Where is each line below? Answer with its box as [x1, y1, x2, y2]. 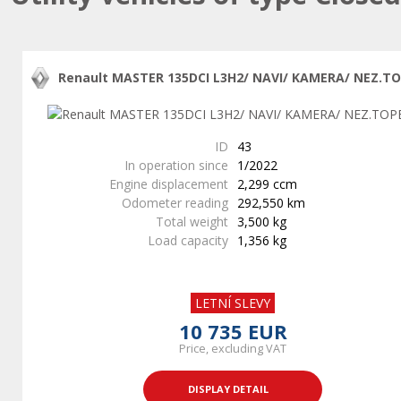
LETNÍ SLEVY [195, 294, 270, 311]
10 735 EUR [178, 318, 287, 345]
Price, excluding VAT [179, 341, 286, 356]
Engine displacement [109, 175, 228, 192]
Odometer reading [122, 194, 228, 211]
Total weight [156, 213, 228, 230]
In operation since [124, 157, 228, 174]
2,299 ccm [237, 175, 297, 192]
